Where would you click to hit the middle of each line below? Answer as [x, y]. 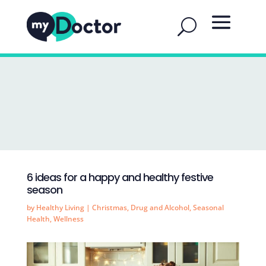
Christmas [109, 208]
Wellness [68, 219]
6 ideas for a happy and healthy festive [120, 177]
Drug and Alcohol [160, 208]
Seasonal [208, 208]
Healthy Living [60, 208]
